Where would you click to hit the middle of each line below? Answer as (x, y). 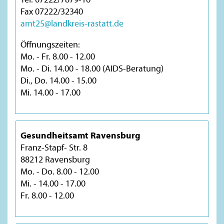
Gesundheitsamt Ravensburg (80, 135)
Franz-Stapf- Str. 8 (54, 147)
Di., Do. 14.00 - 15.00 (58, 80)
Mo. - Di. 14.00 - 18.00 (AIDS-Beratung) (92, 68)
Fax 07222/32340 (52, 11)
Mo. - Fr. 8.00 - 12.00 (58, 56)
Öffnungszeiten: (50, 44)
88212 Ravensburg (55, 159)
